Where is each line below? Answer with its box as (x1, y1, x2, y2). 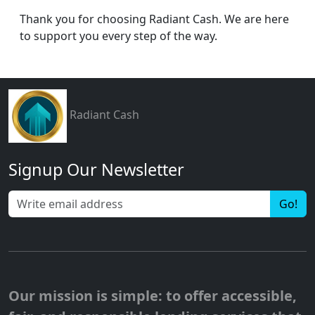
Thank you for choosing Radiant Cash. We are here (20, 11, 289, 27)
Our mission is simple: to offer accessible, (8, 286, 297, 306)
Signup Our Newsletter (8, 158, 184, 181)
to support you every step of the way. (20, 28, 217, 44)
